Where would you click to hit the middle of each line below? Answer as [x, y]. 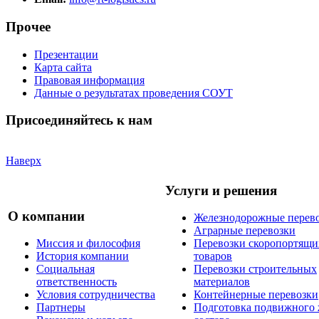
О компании [46, 216]
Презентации [66, 54]
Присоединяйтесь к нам [79, 120]
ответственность [77, 282]
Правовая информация [89, 80]
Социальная [66, 269]
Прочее [28, 26]
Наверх [23, 161]
